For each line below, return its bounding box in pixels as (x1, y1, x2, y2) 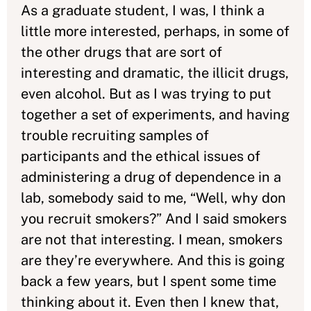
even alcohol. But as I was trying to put (21, 85, 271, 102)
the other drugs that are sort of (21, 44, 222, 60)
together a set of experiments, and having (21, 106, 289, 123)
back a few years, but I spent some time (21, 273, 276, 289)
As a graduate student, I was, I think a (21, 2, 264, 19)
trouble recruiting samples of (21, 127, 209, 144)
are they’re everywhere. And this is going (21, 252, 285, 269)
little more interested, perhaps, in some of (21, 23, 289, 40)
